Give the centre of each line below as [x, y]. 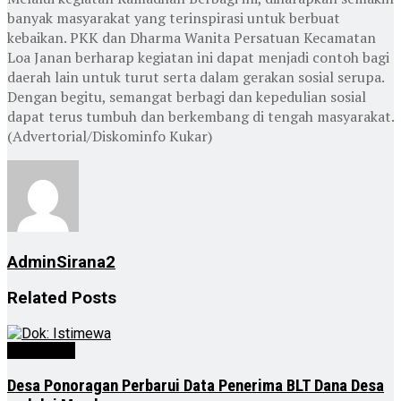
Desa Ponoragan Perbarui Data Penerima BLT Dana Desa [196, 385]
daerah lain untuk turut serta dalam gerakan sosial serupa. [196, 77]
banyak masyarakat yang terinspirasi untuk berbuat [174, 17]
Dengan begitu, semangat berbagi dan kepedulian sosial [187, 96]
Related [37, 299]
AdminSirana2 [61, 262]
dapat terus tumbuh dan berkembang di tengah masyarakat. [200, 116]
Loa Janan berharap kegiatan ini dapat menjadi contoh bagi [198, 57]
